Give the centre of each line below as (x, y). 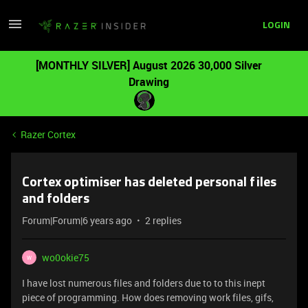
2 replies (163, 220)
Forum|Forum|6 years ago (77, 220)
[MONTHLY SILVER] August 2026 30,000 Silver (148, 65)
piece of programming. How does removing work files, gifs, (148, 297)
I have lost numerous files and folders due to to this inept (144, 283)
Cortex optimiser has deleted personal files (149, 183)
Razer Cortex (48, 134)
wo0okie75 (66, 257)
